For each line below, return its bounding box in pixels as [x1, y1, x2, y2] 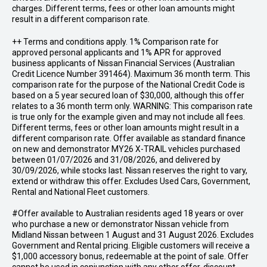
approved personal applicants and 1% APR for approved [12, 48, 221, 57]
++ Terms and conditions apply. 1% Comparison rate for [12, 37, 219, 46]
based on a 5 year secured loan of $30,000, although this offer [12, 91, 244, 100]
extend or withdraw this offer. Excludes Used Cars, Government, [12, 176, 250, 186]
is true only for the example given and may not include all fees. [12, 112, 245, 122]
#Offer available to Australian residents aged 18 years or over [12, 209, 244, 218]
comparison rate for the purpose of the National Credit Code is [12, 80, 245, 89]
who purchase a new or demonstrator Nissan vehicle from [12, 219, 229, 229]
